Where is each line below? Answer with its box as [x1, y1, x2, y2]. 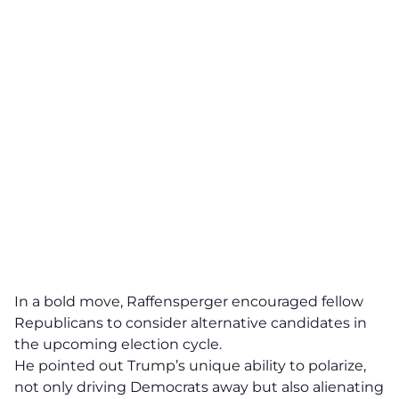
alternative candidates [191, 314, 350, 331]
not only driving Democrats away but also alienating [14, 379, 384, 395]
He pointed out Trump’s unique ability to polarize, [14, 357, 366, 374]
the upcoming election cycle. [14, 336, 222, 353]
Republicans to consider [14, 314, 191, 331]
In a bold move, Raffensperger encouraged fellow [14, 293, 363, 310]
